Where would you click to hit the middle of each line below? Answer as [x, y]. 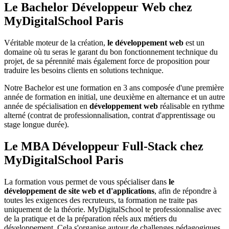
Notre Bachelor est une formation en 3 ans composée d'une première [114, 88]
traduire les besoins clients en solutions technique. [84, 71]
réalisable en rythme [191, 106]
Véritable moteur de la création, [56, 43]
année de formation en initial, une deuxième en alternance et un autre [114, 97]
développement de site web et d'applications [79, 191]
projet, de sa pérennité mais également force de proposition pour [107, 61]
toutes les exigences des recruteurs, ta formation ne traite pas [101, 200]
